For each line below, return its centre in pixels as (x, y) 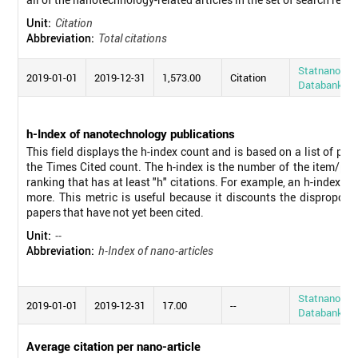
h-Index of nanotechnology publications (131, 133)
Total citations (133, 38)
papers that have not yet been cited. (115, 212)
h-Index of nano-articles (156, 250)
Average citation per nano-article (114, 346)
